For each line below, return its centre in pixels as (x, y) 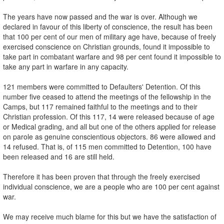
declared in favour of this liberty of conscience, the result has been (108, 26)
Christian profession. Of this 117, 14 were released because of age (109, 116)
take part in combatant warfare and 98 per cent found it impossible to (112, 56)
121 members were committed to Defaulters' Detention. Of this (102, 86)
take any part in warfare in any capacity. (66, 66)
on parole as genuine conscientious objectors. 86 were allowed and (109, 136)
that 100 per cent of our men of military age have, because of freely (109, 36)
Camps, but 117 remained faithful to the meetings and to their (100, 106)
